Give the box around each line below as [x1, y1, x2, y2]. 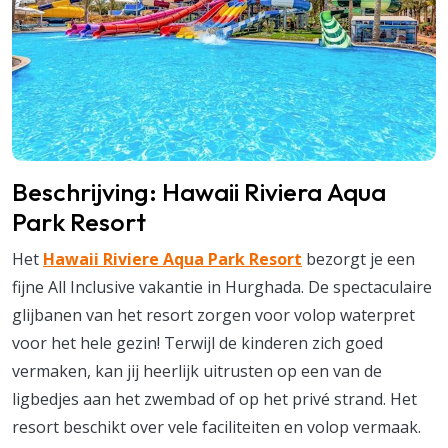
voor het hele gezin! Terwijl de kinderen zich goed [12, 331, 383, 354]
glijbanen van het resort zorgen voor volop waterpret [12, 303, 415, 326]
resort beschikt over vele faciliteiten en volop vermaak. [12, 415, 421, 438]
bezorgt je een [302, 247, 415, 270]
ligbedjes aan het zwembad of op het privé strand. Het [12, 387, 417, 410]
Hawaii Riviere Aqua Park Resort [43, 247, 302, 270]
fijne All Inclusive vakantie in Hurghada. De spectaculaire [12, 275, 432, 298]
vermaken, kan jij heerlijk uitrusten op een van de [12, 359, 382, 382]
